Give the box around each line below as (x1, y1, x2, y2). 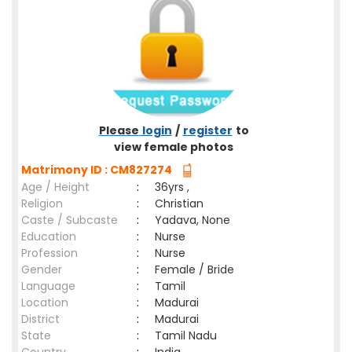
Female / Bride (155, 262, 240, 277)
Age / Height (21, 179, 90, 195)
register (182, 123, 233, 138)
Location (21, 295, 68, 310)
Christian (155, 196, 203, 211)
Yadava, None (155, 212, 230, 228)
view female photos (114, 139, 233, 155)
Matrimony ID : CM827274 (21, 162, 177, 178)
